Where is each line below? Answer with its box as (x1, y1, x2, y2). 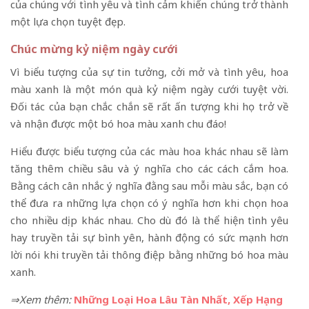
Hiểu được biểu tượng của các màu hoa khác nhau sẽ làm (10, 144, 288, 159)
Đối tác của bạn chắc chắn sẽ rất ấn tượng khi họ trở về (10, 99, 288, 114)
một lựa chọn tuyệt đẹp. (10, 14, 126, 29)
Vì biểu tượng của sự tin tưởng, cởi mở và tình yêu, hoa (10, 65, 288, 79)
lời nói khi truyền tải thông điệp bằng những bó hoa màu (10, 248, 288, 262)
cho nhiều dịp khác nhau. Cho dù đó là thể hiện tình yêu (10, 213, 288, 228)
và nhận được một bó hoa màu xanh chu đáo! (10, 117, 226, 131)
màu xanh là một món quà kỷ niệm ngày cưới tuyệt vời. (10, 82, 288, 97)
